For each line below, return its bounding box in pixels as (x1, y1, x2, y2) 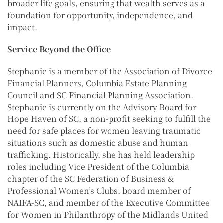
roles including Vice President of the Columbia (7, 161, 189, 173)
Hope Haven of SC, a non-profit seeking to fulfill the (7, 113, 211, 125)
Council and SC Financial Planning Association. (7, 89, 193, 101)
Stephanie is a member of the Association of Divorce (7, 65, 212, 77)
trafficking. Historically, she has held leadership (7, 149, 195, 161)
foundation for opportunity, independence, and (7, 9, 193, 21)
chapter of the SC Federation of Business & (7, 173, 174, 185)
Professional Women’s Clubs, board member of (7, 185, 191, 197)
